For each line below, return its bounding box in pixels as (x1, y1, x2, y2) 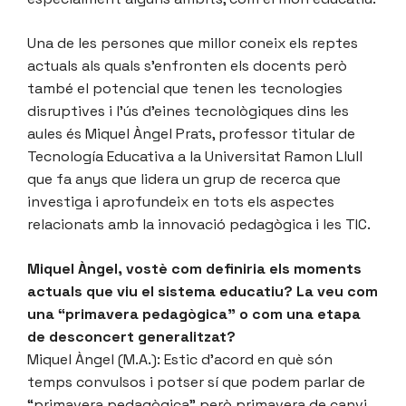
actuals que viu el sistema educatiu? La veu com (27, 281, 378, 301)
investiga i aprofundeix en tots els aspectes (27, 191, 334, 211)
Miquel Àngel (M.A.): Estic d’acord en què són (27, 349, 333, 369)
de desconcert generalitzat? (27, 326, 236, 346)
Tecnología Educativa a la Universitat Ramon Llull (27, 146, 362, 166)
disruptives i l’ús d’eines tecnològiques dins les (27, 101, 349, 121)
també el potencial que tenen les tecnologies (27, 78, 343, 98)
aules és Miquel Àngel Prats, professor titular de (27, 123, 355, 143)
